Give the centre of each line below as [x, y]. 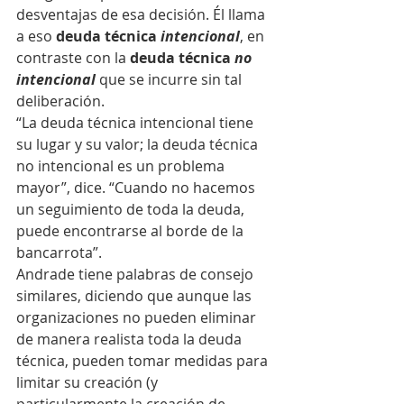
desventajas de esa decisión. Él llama [142, 14]
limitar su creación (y [89, 382]
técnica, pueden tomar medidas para [144, 361]
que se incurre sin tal [170, 79]
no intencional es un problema [122, 166]
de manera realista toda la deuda [131, 339]
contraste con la [73, 58]
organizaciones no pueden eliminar [138, 317]
